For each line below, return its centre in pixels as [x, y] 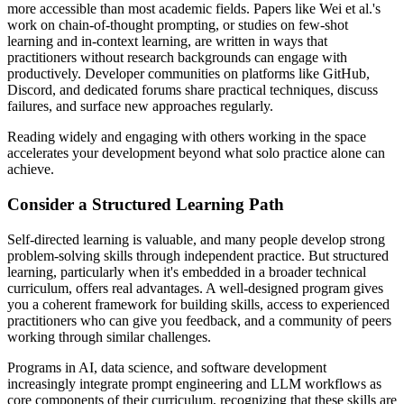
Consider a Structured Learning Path [146, 205]
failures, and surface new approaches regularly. [140, 106]
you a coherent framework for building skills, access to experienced [198, 304]
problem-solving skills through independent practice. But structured [198, 255]
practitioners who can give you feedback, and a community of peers [199, 320]
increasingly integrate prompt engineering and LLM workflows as [194, 383]
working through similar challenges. [109, 336]
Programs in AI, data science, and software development [167, 367]
